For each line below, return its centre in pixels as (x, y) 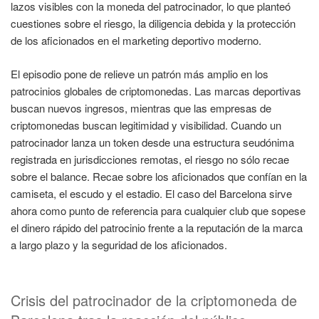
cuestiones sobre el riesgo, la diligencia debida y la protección (153, 23)
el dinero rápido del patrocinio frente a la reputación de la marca (157, 227)
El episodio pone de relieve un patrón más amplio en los (140, 73)
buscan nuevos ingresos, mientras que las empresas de (141, 108)
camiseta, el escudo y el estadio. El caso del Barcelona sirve (151, 193)
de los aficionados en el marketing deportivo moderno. (136, 41)
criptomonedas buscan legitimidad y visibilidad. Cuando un (146, 125)
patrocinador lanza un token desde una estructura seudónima (152, 142)
